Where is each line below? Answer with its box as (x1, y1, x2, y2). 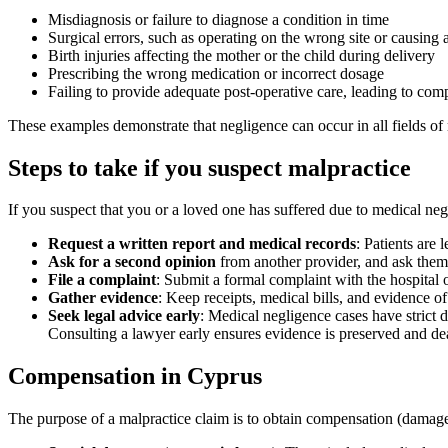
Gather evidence (48, 289, 158, 307)
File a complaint (48, 271, 156, 289)
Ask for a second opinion (48, 253, 216, 271)
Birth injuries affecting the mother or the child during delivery (48, 46, 435, 64)
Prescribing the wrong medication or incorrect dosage (48, 64, 384, 82)
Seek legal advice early (48, 307, 200, 325)
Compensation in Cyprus (8, 363, 262, 390)
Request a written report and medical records (48, 235, 356, 253)
